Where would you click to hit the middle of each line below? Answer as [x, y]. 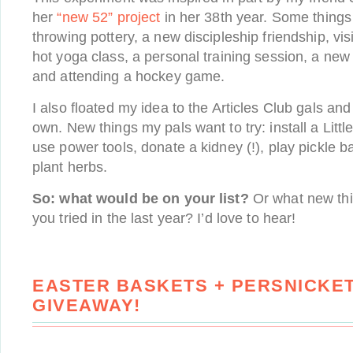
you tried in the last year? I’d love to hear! [164, 218]
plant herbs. [70, 167]
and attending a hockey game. [129, 76]
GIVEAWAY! [87, 305]
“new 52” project [109, 17]
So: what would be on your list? [141, 199]
